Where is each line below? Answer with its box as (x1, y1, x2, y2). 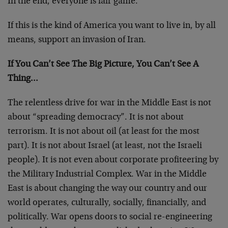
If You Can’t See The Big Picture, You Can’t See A (8, 60, 198, 69)
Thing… (8, 74, 38, 83)
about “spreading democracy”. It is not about (8, 113, 184, 122)
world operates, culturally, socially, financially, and (8, 198, 206, 208)
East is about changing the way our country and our (8, 184, 207, 193)
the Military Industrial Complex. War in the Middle (8, 170, 207, 179)
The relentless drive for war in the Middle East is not (8, 99, 211, 108)
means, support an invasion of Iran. (8, 36, 146, 45)
